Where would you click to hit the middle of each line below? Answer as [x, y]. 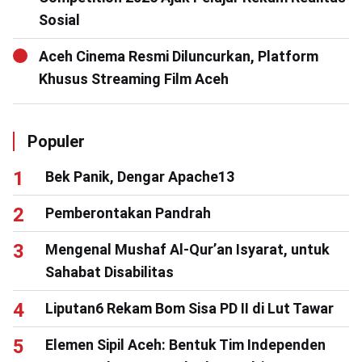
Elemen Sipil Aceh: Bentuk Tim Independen [185, 344]
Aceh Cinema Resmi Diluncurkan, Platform [179, 56]
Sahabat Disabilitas [109, 271]
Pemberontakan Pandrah [128, 213]
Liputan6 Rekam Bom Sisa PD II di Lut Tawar [189, 308]
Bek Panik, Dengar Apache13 [140, 176]
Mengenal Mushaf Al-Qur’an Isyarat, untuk [187, 249]
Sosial [59, 19]
